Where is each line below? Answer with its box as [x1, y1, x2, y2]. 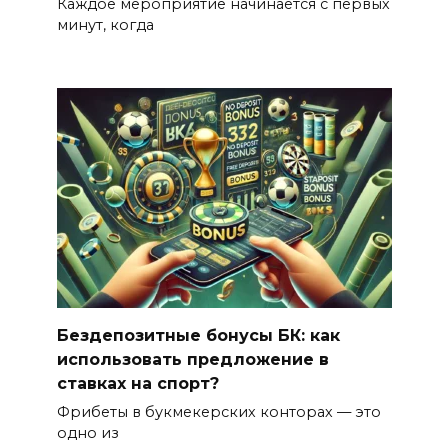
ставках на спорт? [56, 373, 219, 393]
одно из [56, 424, 119, 443]
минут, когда [56, 16, 154, 35]
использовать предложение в [56, 349, 329, 369]
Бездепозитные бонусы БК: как [56, 325, 340, 345]
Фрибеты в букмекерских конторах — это [56, 403, 381, 422]
